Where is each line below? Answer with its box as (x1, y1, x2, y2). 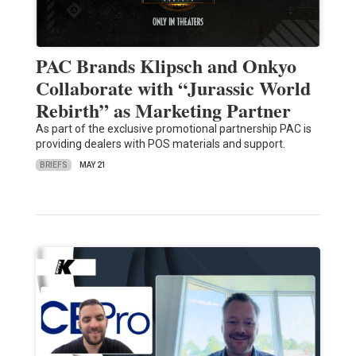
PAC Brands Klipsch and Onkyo (35, 52, 296, 80)
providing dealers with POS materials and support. (35, 137, 285, 151)
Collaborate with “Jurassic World (35, 74, 311, 103)
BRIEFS (39, 160, 68, 169)
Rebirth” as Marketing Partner (35, 96, 291, 125)
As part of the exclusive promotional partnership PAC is (35, 122, 311, 136)
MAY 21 (79, 161, 106, 170)
